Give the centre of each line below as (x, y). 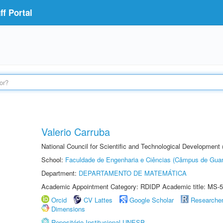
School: (53, 160)
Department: (60, 173)
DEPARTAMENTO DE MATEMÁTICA (133, 173)
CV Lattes (98, 200)
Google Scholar (152, 200)
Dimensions (68, 209)
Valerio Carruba (76, 132)
